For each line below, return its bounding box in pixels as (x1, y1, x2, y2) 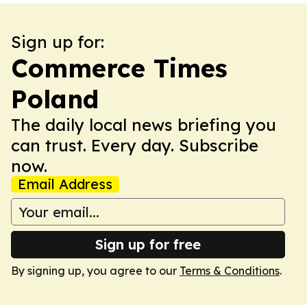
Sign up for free (95, 236, 201, 253)
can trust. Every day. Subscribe (11, 135, 258, 156)
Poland (11, 84, 99, 114)
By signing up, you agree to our (11, 264, 180, 278)
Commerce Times (11, 53, 228, 84)
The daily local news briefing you (11, 114, 276, 135)
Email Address (18, 175, 112, 193)
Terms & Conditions (180, 264, 280, 278)
